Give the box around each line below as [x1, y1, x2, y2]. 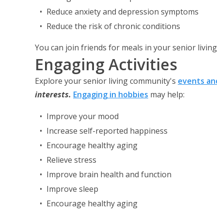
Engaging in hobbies [73, 89, 148, 100]
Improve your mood [46, 111, 119, 122]
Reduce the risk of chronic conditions [46, 21, 180, 31]
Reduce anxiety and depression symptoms [46, 6, 199, 17]
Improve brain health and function [46, 169, 171, 180]
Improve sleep [46, 184, 98, 194]
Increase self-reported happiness [46, 125, 168, 136]
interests [35, 89, 69, 100]
